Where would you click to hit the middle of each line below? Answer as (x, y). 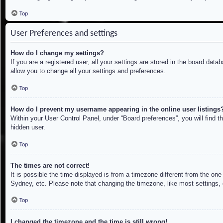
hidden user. (28, 127)
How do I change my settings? (57, 53)
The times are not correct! (50, 165)
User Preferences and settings (64, 34)
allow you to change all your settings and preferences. (88, 71)
